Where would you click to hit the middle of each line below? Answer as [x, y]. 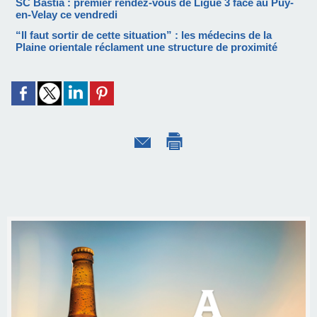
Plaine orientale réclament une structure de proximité [146, 47]
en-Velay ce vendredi [67, 15]
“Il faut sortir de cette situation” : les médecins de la [144, 35]
